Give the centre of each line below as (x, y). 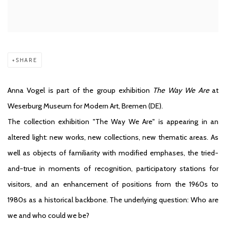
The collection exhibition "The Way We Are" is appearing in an (113, 122)
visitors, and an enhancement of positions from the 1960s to (113, 184)
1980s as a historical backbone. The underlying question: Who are (113, 200)
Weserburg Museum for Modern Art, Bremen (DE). (86, 106)
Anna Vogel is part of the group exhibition (80, 91)
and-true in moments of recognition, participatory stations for (113, 169)
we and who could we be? (48, 216)
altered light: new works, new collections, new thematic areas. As (113, 137)
